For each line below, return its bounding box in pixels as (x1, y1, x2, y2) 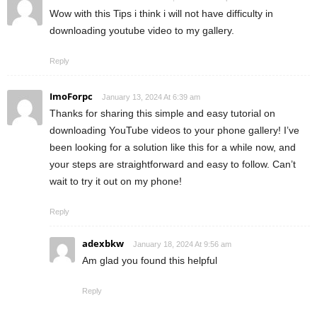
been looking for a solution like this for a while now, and (50, 141, 296, 153)
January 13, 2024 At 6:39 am (102, 92, 200, 101)
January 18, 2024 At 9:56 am (133, 239, 231, 248)
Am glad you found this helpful (82, 254, 217, 266)
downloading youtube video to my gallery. (50, 24, 234, 36)
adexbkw (82, 236, 124, 250)
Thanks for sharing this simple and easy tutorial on (50, 107, 275, 119)
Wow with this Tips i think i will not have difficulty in (50, 7, 273, 19)
